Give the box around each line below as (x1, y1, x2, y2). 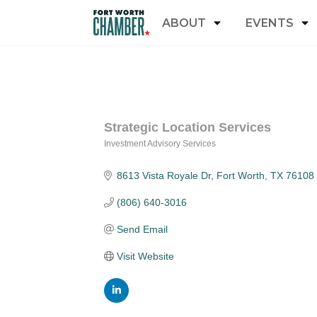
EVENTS (246, 16, 294, 30)
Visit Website (116, 250, 174, 262)
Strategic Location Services (104, 120, 271, 134)
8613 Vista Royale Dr (116, 170, 211, 181)
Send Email (116, 224, 168, 235)
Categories (103, 146, 202, 166)
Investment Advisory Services (104, 139, 216, 149)
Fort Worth (216, 170, 265, 181)
